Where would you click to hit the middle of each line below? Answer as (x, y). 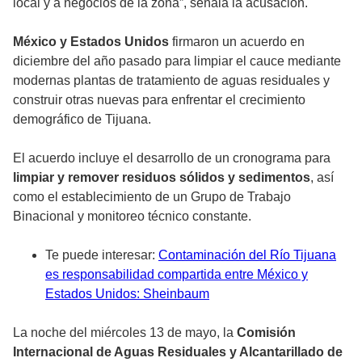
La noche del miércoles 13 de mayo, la (125, 333)
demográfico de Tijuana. (82, 120)
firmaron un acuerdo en (237, 42)
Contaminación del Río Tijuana (247, 255)
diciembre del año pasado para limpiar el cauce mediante (177, 61)
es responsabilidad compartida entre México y (177, 275)
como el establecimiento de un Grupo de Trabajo (152, 197)
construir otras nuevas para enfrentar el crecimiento (159, 100)
